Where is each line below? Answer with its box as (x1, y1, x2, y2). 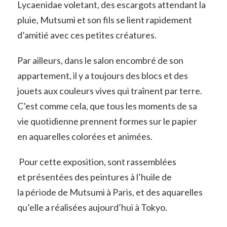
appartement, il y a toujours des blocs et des (17, 70, 188, 82)
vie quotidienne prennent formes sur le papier (17, 116, 197, 127)
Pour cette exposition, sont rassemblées (17, 156, 176, 167)
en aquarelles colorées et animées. (17, 131, 153, 142)
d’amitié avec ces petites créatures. (17, 29, 158, 41)
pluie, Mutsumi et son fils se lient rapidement (17, 14, 192, 26)
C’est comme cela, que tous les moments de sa (17, 100, 197, 112)
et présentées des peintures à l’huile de (17, 171, 172, 182)
